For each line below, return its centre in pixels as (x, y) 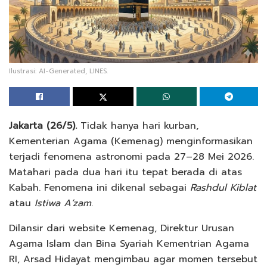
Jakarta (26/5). (43, 125)
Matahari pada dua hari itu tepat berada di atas (125, 172)
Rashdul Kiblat (223, 187)
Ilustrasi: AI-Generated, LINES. (58, 71)
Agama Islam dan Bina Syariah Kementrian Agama (129, 243)
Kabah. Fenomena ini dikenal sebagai (100, 187)
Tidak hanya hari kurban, (138, 125)
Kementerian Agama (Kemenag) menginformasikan (131, 141)
